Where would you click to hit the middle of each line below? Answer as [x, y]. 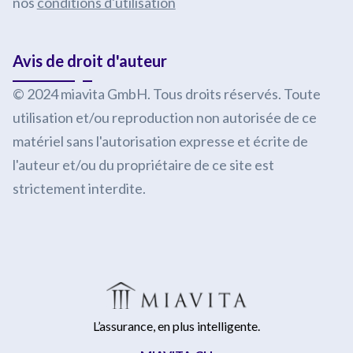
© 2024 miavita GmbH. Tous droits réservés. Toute [166, 94]
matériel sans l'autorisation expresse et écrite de [160, 141]
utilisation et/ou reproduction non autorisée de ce [164, 117]
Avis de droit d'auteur [89, 61]
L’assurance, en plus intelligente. [176, 325]
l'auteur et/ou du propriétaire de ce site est [143, 165]
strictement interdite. [79, 188]
